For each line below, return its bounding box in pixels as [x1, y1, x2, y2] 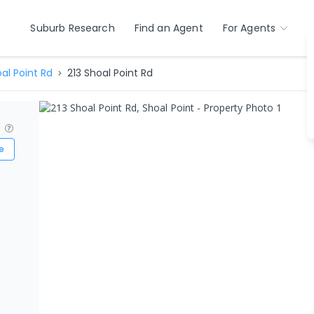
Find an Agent [134, 21, 203, 35]
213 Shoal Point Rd [67, 66, 153, 80]
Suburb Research [30, 21, 115, 35]
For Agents [222, 21, 276, 35]
